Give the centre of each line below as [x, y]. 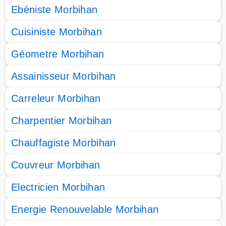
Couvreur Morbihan [56, 165]
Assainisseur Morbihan [64, 76]
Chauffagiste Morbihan [64, 143]
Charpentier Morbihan [62, 121]
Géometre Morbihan [58, 54]
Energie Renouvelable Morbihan [85, 209]
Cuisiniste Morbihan [57, 32]
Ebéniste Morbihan [54, 10]
